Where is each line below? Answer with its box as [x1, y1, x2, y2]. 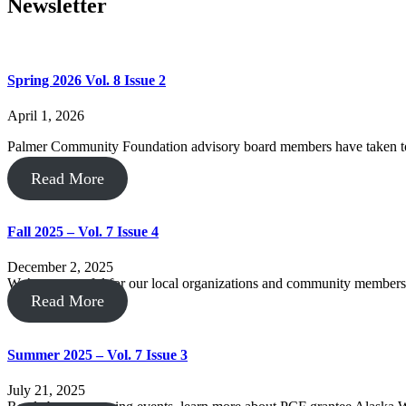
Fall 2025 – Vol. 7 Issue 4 [7, 224, 159, 240]
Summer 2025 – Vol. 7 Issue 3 [7, 346, 188, 362]
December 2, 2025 [7, 259, 113, 275]
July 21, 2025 [7, 382, 85, 398]
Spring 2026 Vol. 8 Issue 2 [7, 72, 166, 88]
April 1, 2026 [7, 107, 84, 123]
